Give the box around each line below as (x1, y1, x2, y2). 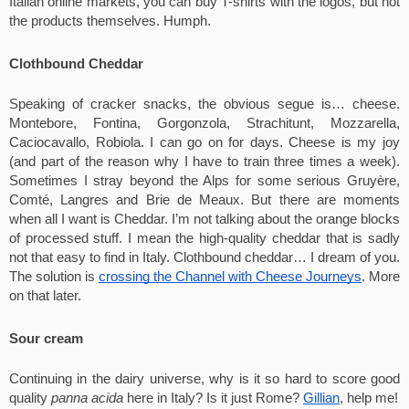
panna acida (51, 391, 123, 405)
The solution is (9, 269, 99, 284)
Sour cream (9, 331, 83, 346)
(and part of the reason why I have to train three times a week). (9, 154, 400, 169)
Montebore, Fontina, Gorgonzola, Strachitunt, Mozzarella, (9, 116, 400, 131)
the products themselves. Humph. (9, 14, 215, 28)
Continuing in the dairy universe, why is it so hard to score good (9, 372, 400, 386)
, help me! (340, 391, 398, 405)
